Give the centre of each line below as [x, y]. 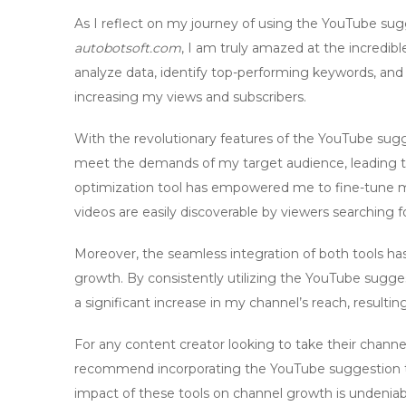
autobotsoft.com [128, 48]
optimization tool [128, 188]
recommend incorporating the [172, 369]
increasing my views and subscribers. [190, 97]
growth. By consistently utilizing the [190, 278]
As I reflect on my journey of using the [198, 24]
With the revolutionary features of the [196, 139]
